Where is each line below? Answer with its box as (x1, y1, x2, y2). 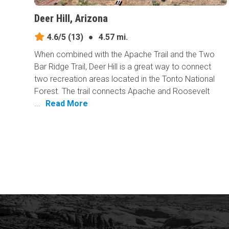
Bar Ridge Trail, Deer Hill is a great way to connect (34, 62, 212, 72)
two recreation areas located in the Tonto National (34, 74, 215, 84)
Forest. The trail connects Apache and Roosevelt (34, 86, 210, 97)
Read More (45, 99, 88, 109)
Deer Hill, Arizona (34, 12, 108, 25)
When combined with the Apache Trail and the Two (34, 50, 215, 60)
